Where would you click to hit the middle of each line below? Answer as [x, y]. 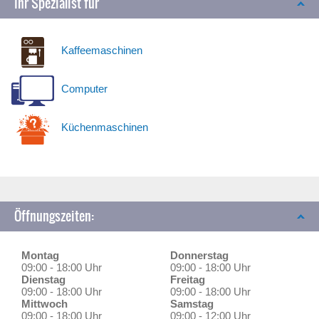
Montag [40, 255]
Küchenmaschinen [105, 127]
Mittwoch [45, 304]
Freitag [188, 279]
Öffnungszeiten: [54, 216]
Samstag [192, 304]
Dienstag [43, 279]
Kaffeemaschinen [102, 50]
